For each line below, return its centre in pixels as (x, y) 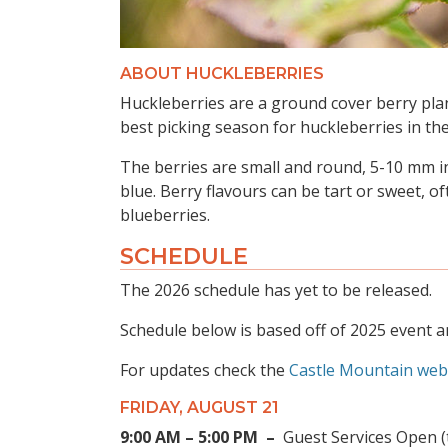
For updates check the (204, 370)
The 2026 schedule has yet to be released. (278, 290)
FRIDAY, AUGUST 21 (199, 408)
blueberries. (165, 215)
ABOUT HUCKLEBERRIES (222, 74)
